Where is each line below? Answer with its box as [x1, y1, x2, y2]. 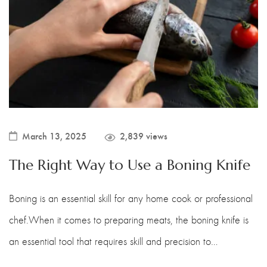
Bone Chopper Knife [12, 98, 101, 113]
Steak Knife [12, 25, 61, 40]
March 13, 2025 [22, 129, 86, 142]
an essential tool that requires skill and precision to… [9, 234, 218, 248]
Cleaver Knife [12, 74, 72, 89]
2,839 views [120, 129, 167, 142]
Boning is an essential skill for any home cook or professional [9, 191, 253, 205]
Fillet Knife [12, 49, 57, 64]
